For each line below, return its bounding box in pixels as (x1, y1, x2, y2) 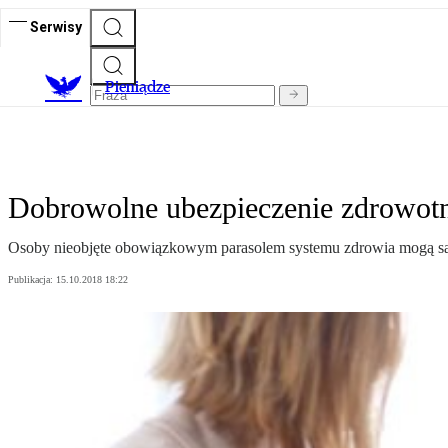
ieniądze (115, 77, 170, 97)
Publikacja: (8, 274, 56, 286)
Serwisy (30, 18, 82, 35)
